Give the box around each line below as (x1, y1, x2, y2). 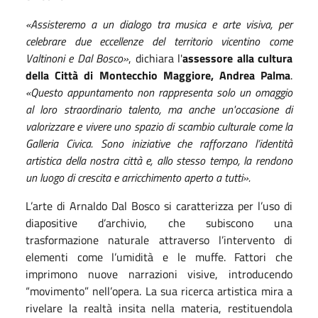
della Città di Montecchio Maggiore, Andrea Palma (26, 66, 290, 84)
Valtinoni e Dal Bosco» (26, 49, 129, 67)
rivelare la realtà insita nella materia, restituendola (26, 299, 292, 317)
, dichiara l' (128, 49, 183, 67)
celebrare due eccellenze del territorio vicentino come (26, 32, 292, 50)
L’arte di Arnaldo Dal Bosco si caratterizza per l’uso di (26, 197, 292, 214)
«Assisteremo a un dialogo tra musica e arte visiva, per (26, 15, 292, 33)
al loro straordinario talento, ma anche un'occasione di (26, 100, 292, 118)
